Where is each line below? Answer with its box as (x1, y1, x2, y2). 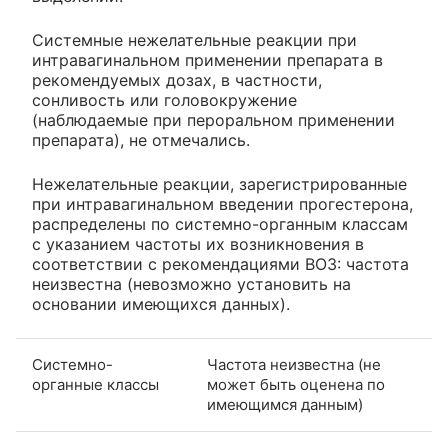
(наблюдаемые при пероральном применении (32, 110, 395, 131)
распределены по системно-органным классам (32, 214, 408, 235)
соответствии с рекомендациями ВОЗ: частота (32, 254, 409, 275)
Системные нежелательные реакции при (32, 30, 357, 51)
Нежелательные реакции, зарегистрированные (32, 174, 407, 195)
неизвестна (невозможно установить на (32, 274, 351, 295)
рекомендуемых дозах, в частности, (32, 70, 322, 91)
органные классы (32, 375, 159, 395)
